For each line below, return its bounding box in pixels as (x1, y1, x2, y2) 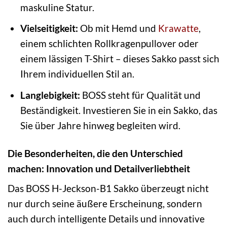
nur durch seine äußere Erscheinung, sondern (8, 198, 202, 210)
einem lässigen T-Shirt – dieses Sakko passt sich (20, 53, 219, 65)
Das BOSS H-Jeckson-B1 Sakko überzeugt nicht (8, 182, 209, 195)
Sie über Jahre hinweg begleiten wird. (20, 119, 180, 131)
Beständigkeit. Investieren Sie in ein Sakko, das (20, 104, 217, 116)
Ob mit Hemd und (78, 22, 158, 34)
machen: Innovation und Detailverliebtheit (8, 162, 190, 174)
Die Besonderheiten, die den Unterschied (8, 147, 183, 159)
